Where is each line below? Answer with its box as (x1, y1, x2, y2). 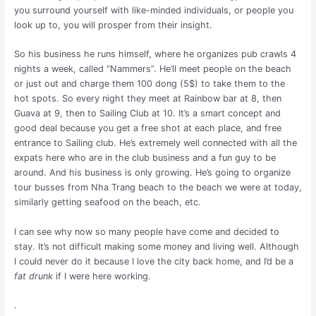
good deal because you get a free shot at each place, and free (13, 123, 281, 134)
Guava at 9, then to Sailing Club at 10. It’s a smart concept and (13, 108, 281, 119)
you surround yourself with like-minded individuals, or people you (13, 4, 293, 16)
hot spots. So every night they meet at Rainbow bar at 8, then (13, 93, 281, 104)
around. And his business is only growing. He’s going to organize (13, 167, 291, 178)
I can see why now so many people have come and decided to (13, 226, 279, 237)
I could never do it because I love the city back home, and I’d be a (13, 255, 293, 267)
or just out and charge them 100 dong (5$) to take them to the (13, 78, 285, 90)
